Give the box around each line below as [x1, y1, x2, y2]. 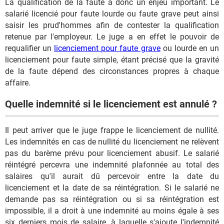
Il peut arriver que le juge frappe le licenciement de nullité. [5, 125, 219, 135]
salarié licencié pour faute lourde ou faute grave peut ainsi [5, 9, 219, 19]
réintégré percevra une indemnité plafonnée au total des [5, 160, 219, 170]
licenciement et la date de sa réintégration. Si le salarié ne [5, 183, 219, 193]
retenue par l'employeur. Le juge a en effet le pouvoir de [5, 32, 219, 42]
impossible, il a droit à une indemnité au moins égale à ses [5, 206, 219, 216]
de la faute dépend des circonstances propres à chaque [5, 66, 219, 76]
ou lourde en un [160, 43, 219, 53]
